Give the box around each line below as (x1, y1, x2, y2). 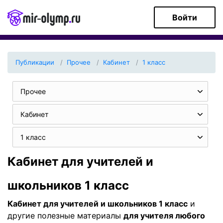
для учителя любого (123, 211, 205, 221)
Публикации (15, 58, 54, 66)
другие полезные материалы (7, 211, 123, 221)
